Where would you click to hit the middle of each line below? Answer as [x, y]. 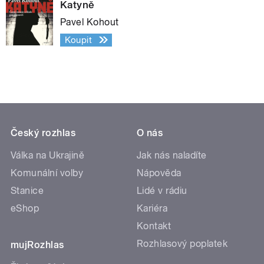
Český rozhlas [43, 133]
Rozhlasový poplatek [182, 243]
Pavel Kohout [90, 22]
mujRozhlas [37, 245]
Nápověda [159, 173]
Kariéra [152, 208]
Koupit [78, 40]
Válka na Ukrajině [48, 155]
